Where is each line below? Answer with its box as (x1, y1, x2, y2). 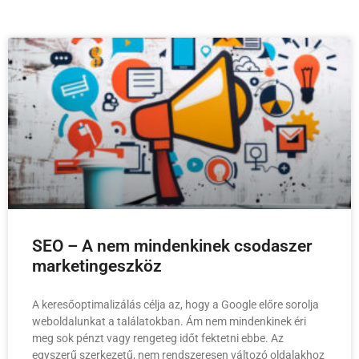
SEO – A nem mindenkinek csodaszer (32, 236, 313, 256)
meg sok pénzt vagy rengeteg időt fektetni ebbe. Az (32, 332, 284, 345)
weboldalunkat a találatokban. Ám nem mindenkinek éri (32, 315, 306, 329)
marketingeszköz (32, 256, 162, 276)
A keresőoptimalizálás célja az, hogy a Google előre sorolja (32, 298, 319, 312)
